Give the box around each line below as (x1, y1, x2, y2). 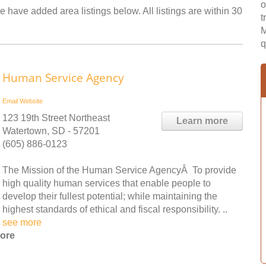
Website (20, 97, 43, 104)
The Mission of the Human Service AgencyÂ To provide (2, 165, 236, 175)
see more (2, 217, 42, 227)
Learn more (176, 116, 228, 126)
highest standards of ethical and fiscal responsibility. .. (2, 204, 227, 214)
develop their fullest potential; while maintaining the (2, 191, 217, 201)
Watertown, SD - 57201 (2, 126, 100, 136)
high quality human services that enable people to (2, 178, 211, 188)
